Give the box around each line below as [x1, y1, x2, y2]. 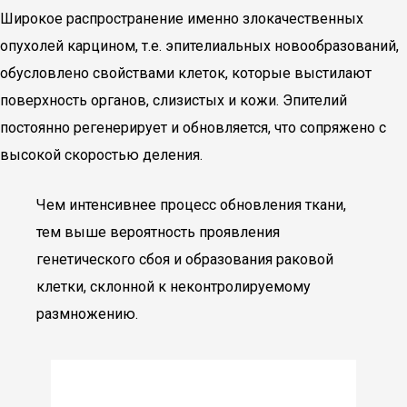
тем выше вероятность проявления [36, 223, 280, 241]
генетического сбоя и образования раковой [36, 251, 333, 268]
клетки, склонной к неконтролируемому [36, 278, 311, 295]
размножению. [36, 305, 138, 323]
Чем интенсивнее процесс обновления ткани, [36, 196, 346, 213]
